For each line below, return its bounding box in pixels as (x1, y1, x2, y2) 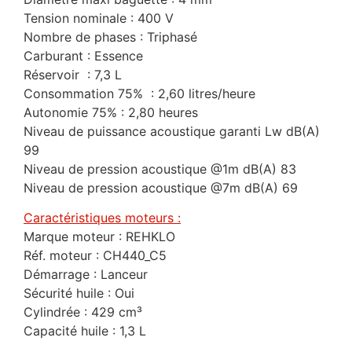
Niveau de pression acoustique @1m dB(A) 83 (24, 160, 296, 177)
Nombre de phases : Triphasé (24, 28, 197, 45)
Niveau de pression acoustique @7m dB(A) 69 (24, 179, 298, 196)
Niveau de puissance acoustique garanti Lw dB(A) (24, 123, 320, 139)
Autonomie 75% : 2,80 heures (24, 104, 198, 120)
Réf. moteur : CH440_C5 (24, 247, 167, 263)
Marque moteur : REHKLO (24, 228, 175, 244)
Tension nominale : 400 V (24, 9, 174, 26)
